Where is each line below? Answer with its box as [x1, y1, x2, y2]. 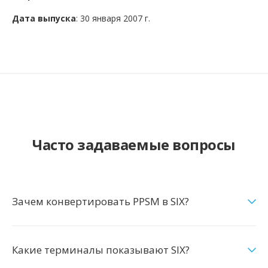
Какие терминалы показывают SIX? [12, 243, 190, 257]
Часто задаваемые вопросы [32, 135, 236, 154]
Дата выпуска [12, 13, 76, 24]
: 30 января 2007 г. [76, 13, 150, 24]
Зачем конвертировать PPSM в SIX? [12, 194, 189, 208]
